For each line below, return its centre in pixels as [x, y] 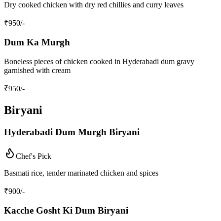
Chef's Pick [34, 156]
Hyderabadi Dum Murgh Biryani [72, 132]
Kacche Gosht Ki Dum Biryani [66, 211]
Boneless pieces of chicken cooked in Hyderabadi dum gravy [99, 62]
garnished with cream [37, 71]
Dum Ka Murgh [37, 42]
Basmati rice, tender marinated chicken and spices [81, 173]
